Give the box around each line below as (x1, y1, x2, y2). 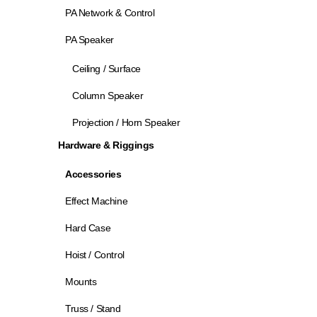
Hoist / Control (65, 249, 125, 260)
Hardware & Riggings (58, 139, 155, 151)
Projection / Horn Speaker (72, 117, 180, 128)
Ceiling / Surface (72, 63, 141, 74)
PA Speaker (65, 34, 114, 45)
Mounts (65, 276, 97, 287)
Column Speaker (72, 90, 144, 101)
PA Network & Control (65, 7, 155, 18)
